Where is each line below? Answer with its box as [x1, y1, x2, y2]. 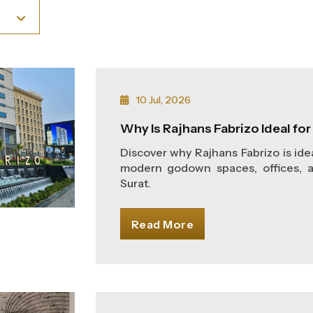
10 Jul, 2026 [133, 94, 191, 106]
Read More [131, 217, 194, 231]
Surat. [119, 176, 151, 190]
